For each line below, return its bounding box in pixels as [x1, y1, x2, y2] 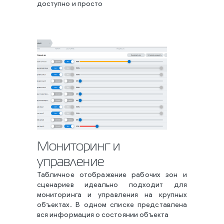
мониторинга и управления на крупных [37, 191, 187, 199]
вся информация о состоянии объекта [37, 211, 169, 219]
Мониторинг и [37, 141, 120, 152]
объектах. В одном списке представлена [37, 201, 187, 209]
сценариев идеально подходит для [37, 181, 187, 189]
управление [37, 157, 104, 168]
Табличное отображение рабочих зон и [37, 171, 187, 179]
